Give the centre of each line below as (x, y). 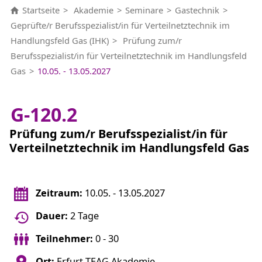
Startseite (41, 10)
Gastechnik (197, 10)
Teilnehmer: (64, 238)
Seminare (144, 10)
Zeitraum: (59, 193)
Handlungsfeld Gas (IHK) (59, 40)
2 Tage (84, 216)
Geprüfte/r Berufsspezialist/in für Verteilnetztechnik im (120, 25)
